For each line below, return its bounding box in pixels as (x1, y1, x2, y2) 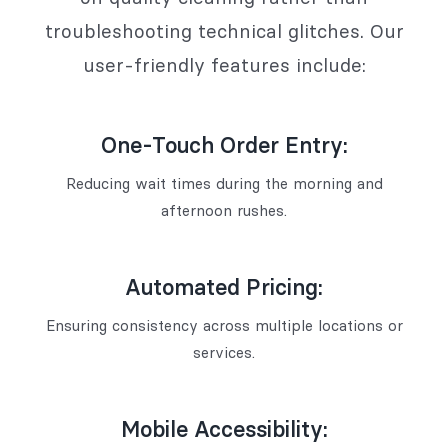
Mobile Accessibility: (120, 416, 328, 444)
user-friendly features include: (82, 53, 366, 78)
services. (193, 343, 255, 363)
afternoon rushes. (161, 201, 287, 221)
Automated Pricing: (125, 274, 323, 302)
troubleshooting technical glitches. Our (44, 19, 404, 44)
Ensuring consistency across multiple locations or (45, 316, 403, 336)
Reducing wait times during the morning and (65, 174, 383, 194)
